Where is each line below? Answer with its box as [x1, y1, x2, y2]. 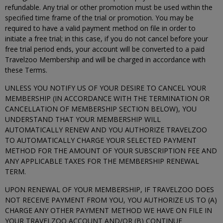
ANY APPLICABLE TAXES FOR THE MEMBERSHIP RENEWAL [5, 156, 199, 166]
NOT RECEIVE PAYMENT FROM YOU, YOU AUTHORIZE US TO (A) [5, 195, 217, 205]
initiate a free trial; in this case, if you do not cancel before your [5, 34, 208, 43]
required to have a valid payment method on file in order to [5, 23, 196, 33]
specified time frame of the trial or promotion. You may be [5, 13, 194, 22]
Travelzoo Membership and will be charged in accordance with [5, 55, 206, 64]
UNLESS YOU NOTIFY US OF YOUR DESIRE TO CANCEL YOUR [5, 83, 206, 93]
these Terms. [5, 65, 47, 75]
